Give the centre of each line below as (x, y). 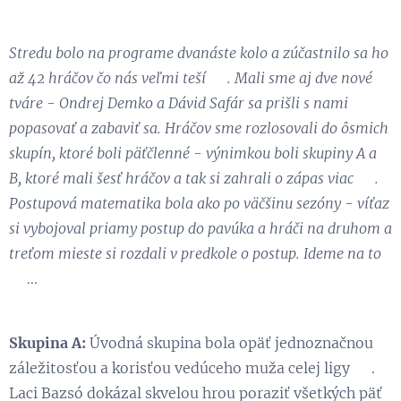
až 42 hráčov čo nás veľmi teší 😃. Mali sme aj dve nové (191, 77)
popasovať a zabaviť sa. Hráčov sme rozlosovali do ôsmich (199, 128)
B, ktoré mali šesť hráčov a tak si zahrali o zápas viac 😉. (194, 178)
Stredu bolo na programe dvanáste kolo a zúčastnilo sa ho (199, 52)
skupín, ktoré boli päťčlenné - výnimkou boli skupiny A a (193, 153)
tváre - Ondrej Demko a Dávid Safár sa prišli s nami (179, 102)
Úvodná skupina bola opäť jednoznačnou (230, 342)
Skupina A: (47, 342)
